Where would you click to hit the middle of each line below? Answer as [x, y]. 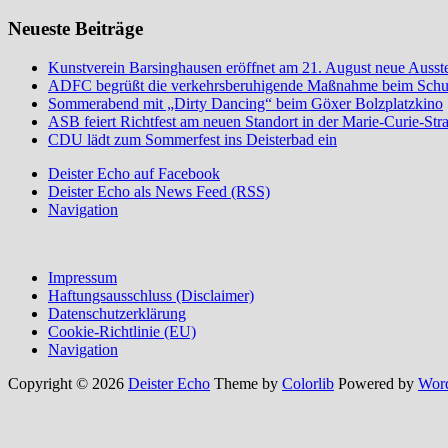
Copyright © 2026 [68, 384]
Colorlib [308, 384]
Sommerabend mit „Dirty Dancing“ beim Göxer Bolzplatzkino [245, 104]
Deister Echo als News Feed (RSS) [159, 192]
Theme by [246, 384]
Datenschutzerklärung [117, 314]
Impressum [82, 278]
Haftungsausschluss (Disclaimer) [151, 296]
